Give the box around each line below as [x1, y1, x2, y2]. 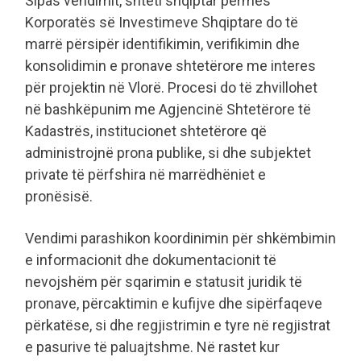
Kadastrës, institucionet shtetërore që [25, 122, 267, 140]
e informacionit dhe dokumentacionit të [25, 251, 276, 269]
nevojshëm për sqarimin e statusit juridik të [25, 273, 302, 291]
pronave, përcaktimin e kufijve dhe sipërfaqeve [25, 295, 322, 313]
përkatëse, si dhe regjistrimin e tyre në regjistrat [25, 317, 330, 334]
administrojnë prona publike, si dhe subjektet [25, 144, 311, 162]
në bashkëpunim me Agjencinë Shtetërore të [25, 101, 311, 118]
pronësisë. [25, 188, 93, 205]
